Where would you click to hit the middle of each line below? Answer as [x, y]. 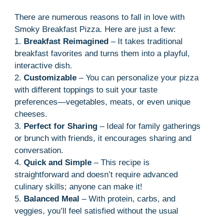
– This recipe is [121, 162]
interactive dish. [43, 65]
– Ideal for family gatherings [149, 126]
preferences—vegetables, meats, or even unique [102, 102]
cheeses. [31, 114]
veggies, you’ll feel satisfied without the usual [96, 211]
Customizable [50, 77]
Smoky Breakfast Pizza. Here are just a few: [95, 29]
